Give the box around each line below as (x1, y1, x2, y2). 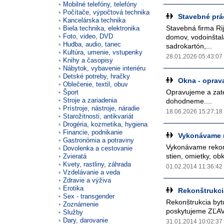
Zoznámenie (63, 200, 98, 208)
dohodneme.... (166, 97, 212, 105)
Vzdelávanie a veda (63, 168, 120, 176)
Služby (63, 208, 83, 216)
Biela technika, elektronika (63, 24, 139, 32)
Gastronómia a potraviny (63, 136, 134, 144)
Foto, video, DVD (63, 32, 113, 40)
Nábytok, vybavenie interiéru (63, 64, 145, 72)
